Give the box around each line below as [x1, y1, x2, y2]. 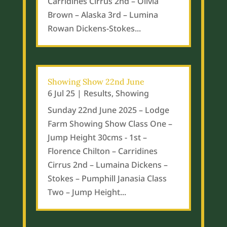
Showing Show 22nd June [47, 77, 144, 87]
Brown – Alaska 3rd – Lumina [47, 9, 158, 20]
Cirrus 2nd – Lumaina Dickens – [47, 159, 168, 171]
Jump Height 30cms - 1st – [47, 132, 147, 143]
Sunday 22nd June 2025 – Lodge [47, 104, 169, 116]
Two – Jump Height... [47, 186, 126, 198]
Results [83, 88, 111, 99]
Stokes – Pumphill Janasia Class [47, 173, 167, 184]
